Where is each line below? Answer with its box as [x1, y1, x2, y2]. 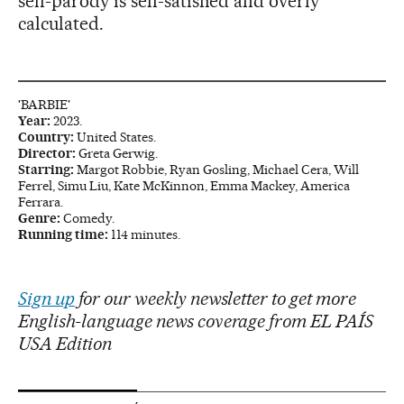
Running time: [18, 226, 108, 243]
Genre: [18, 210, 63, 227]
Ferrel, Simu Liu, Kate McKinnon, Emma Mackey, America [18, 178, 350, 195]
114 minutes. [108, 226, 180, 243]
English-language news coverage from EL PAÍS [18, 310, 374, 333]
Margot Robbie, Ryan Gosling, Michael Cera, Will [77, 161, 359, 179]
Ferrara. [18, 194, 63, 211]
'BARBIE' [18, 96, 70, 114]
